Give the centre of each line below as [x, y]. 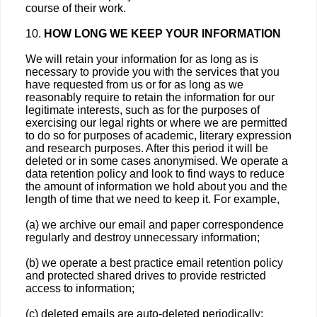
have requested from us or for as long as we [134, 85]
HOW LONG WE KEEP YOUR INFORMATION [162, 34]
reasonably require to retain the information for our [150, 97]
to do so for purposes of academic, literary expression [158, 136]
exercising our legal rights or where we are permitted [156, 123]
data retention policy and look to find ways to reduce [155, 174]
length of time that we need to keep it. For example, [152, 199]
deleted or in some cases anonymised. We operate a [157, 161]
